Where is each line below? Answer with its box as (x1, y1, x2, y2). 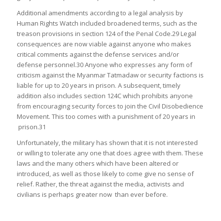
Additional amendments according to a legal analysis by (16, 8, 183, 17)
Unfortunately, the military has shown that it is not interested (16, 138, 198, 147)
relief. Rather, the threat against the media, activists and (16, 179, 184, 188)
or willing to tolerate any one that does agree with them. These (16, 148, 203, 157)
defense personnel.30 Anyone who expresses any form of (16, 60, 192, 69)
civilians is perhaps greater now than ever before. (16, 189, 168, 199)
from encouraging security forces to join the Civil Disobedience (16, 101, 203, 110)
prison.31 (16, 122, 46, 131)
